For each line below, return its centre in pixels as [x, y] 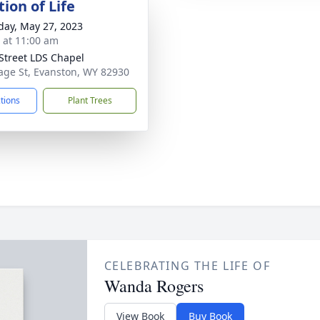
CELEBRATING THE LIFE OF [187, 266]
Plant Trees [90, 100]
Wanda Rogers [154, 286]
